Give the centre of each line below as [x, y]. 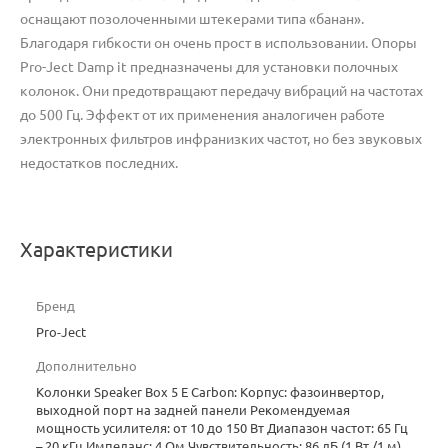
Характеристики [96, 249]
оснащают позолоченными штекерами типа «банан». [192, 18]
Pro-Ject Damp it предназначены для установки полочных [209, 66]
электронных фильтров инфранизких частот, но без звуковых [221, 138]
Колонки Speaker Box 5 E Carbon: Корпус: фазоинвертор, [210, 391]
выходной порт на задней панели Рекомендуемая [193, 409]
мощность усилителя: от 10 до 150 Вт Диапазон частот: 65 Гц [222, 427]
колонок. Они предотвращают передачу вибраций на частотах [221, 90]
